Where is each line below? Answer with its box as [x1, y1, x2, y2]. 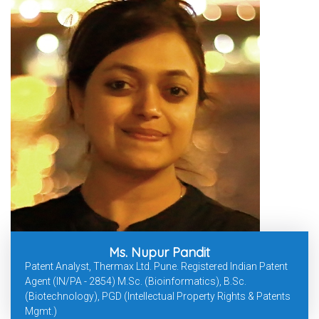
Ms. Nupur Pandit [109, 244, 210, 261]
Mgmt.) [25, 305, 57, 318]
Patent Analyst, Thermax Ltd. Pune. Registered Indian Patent [25, 261, 288, 273]
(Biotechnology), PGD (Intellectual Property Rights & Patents [25, 291, 291, 303]
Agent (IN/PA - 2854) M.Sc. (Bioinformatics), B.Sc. [25, 276, 246, 288]
